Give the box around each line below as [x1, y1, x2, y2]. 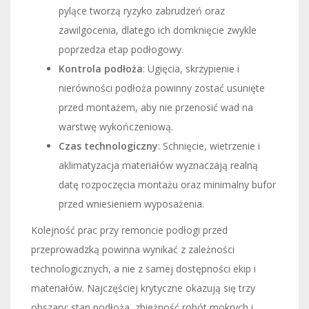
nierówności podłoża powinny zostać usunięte [59, 81, 265, 94]
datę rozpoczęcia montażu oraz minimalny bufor [59, 177, 276, 191]
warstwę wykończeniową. [59, 119, 173, 133]
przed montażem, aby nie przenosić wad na [59, 100, 253, 114]
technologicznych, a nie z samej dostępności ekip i [31, 261, 256, 275]
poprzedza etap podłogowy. [59, 42, 183, 56]
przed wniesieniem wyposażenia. [59, 197, 204, 210]
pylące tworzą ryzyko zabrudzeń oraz [59, 3, 225, 17]
